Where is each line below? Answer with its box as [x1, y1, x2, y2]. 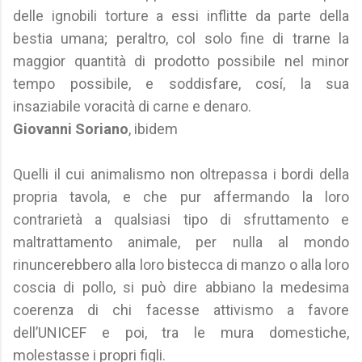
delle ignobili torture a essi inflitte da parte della [13, 7, 349, 24]
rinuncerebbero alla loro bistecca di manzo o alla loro [13, 256, 349, 273]
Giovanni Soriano [13, 120, 128, 137]
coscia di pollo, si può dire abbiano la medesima [13, 279, 349, 296]
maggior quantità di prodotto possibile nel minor [13, 53, 349, 69]
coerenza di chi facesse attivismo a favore [13, 301, 349, 318]
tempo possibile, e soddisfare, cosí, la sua [13, 75, 349, 92]
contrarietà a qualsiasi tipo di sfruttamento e [13, 211, 349, 228]
